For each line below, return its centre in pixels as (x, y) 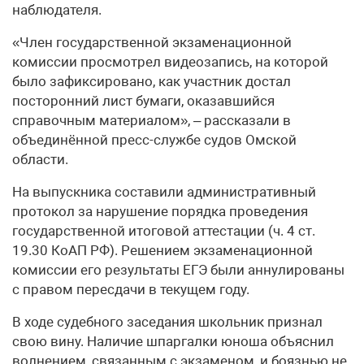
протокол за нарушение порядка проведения (160, 211)
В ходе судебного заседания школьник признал (167, 321)
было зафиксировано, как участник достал (152, 81)
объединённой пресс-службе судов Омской (154, 139)
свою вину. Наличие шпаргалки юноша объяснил (173, 341)
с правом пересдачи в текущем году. (131, 289)
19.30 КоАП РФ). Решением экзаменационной (162, 250)
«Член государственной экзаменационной (152, 42)
